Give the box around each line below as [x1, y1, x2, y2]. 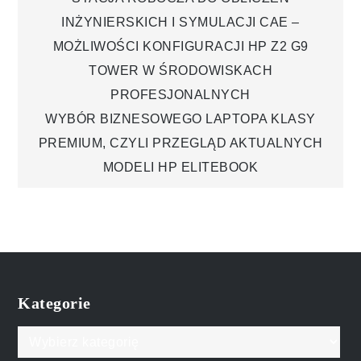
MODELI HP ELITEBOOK [102, 160, 259, 174]
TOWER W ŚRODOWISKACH [89, 63, 272, 77]
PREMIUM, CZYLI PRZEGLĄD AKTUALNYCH [38, 135, 323, 150]
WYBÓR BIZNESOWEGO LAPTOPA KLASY [45, 111, 316, 126]
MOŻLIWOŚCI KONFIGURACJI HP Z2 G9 [52, 39, 309, 53]
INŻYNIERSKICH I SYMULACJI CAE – [61, 15, 300, 29]
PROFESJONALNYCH [110, 87, 251, 102]
